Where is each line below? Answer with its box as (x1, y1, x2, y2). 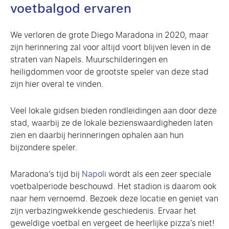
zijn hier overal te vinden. (10, 77, 104, 92)
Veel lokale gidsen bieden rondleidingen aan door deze (10, 103, 217, 119)
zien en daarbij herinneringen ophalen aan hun (10, 128, 184, 143)
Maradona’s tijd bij (10, 167, 82, 182)
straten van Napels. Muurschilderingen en (10, 52, 168, 67)
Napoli (82, 167, 106, 182)
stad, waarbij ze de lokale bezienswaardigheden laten (10, 116, 213, 131)
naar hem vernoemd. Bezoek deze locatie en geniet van (10, 191, 218, 207)
